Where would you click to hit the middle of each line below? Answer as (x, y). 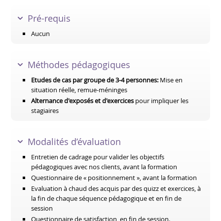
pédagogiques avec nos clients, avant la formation (104, 167)
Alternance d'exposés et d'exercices (83, 101)
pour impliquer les (161, 101)
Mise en (171, 80)
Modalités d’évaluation (74, 142)
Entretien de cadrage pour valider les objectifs (98, 157)
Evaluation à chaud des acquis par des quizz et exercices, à (116, 188)
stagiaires (45, 110)
